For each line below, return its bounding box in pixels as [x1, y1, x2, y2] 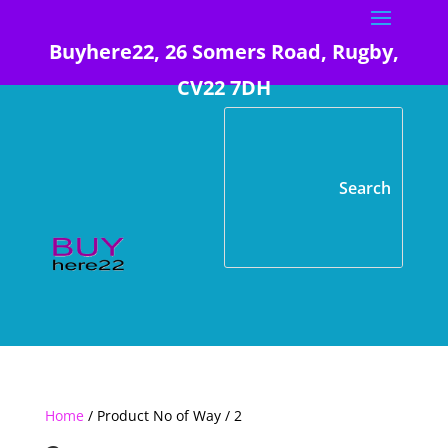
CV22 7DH [176, 74, 271, 101]
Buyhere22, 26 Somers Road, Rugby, [48, 38, 399, 65]
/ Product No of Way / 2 [83, 406, 242, 425]
